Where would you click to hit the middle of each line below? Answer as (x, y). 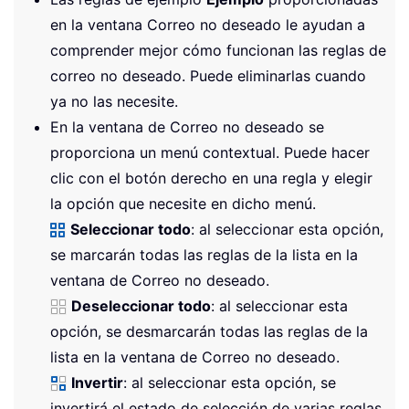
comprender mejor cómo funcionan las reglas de (218, 50)
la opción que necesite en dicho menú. (183, 203)
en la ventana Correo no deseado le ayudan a (208, 24)
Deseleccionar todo (141, 305)
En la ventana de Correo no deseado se (187, 126)
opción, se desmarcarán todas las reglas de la (209, 331)
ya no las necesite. (114, 101)
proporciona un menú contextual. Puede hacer (210, 152)
